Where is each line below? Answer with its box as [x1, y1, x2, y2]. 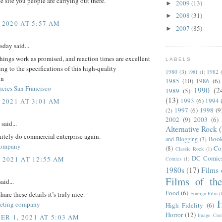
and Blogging [166, 135, 198, 143]
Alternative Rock [166, 123, 217, 134]
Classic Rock [175, 145, 204, 152]
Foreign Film [190, 189, 218, 197]
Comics [166, 155, 181, 162]
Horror [166, 210, 183, 219]
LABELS [166, 56, 192, 62]
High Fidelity [166, 200, 204, 210]
